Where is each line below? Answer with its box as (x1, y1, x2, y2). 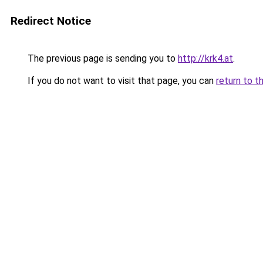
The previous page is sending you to (25, 53, 178, 64)
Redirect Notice (11, 14, 91, 28)
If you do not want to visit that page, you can (25, 75, 216, 86)
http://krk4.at (178, 53, 233, 64)
